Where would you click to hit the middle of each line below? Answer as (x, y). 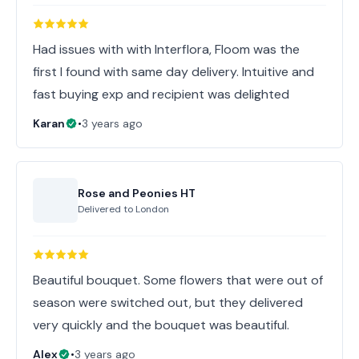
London (152, 209)
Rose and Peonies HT (137, 193)
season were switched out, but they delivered (168, 303)
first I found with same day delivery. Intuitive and (173, 72)
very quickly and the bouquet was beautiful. (161, 325)
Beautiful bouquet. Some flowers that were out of (178, 280)
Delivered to (107, 209)
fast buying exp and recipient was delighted (161, 94)
